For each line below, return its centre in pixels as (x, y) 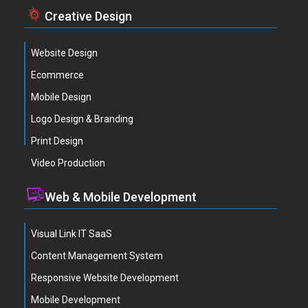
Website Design (64, 53)
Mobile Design (61, 97)
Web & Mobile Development (121, 197)
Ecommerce (57, 75)
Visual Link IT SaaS (71, 234)
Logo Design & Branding (82, 119)
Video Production (68, 163)
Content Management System (97, 256)
